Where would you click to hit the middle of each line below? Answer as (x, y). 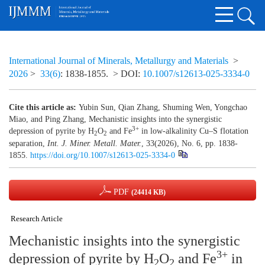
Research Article (37, 219)
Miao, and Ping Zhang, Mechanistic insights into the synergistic (115, 119)
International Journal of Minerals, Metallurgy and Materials (119, 61)
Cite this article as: (43, 107)
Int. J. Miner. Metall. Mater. (93, 143)
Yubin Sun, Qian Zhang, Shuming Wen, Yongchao (163, 107)
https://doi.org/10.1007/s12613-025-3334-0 (103, 155)
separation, (27, 143)
